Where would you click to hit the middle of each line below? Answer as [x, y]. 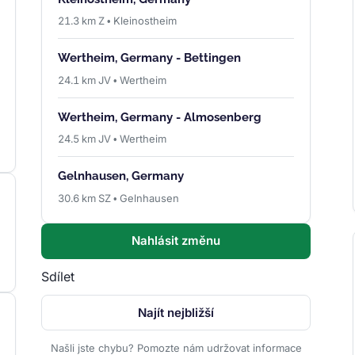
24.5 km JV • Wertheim [113, 139]
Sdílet [58, 277]
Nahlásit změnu [176, 241]
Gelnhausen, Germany [121, 176]
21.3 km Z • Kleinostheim [118, 20]
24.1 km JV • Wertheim [113, 80]
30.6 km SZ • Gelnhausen [119, 198]
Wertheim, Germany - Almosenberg [160, 117]
